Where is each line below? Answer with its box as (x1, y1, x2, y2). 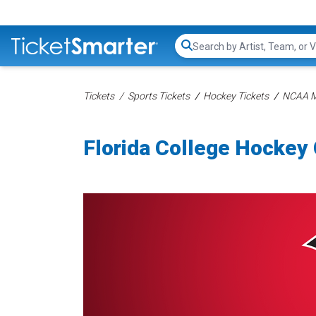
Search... (192, 46, 232, 60)
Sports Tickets (128, 90, 190, 102)
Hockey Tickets (203, 90, 269, 102)
